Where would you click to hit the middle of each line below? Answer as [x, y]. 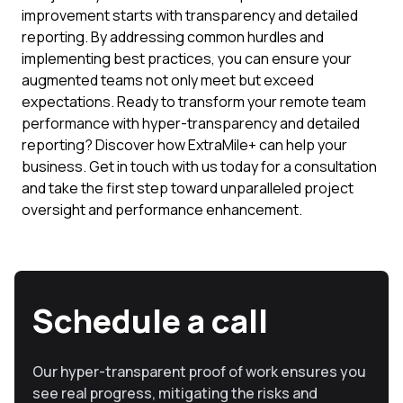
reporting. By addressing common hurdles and [173, 37]
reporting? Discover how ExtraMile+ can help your [184, 145]
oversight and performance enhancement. [162, 210]
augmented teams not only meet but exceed [168, 80]
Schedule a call [150, 321]
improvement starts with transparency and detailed [190, 15]
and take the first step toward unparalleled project [188, 188]
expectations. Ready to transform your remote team [194, 102]
